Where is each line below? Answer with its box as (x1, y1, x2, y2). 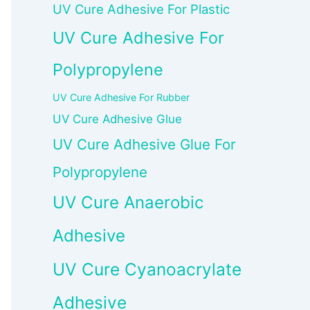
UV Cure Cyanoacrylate (53, 259, 241, 280)
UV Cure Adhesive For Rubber (53, 91, 190, 104)
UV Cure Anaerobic (53, 192, 203, 213)
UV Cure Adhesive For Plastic (53, 1, 230, 17)
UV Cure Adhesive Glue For (53, 136, 236, 154)
